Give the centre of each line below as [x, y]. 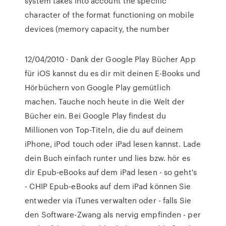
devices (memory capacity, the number [97, 29]
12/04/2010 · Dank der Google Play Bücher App [110, 59]
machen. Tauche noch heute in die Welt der [105, 101]
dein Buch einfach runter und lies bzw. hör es [107, 158]
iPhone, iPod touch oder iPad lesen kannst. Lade [113, 144]
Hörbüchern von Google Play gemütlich [98, 87]
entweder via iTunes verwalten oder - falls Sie [108, 200]
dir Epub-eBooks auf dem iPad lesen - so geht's [111, 172]
